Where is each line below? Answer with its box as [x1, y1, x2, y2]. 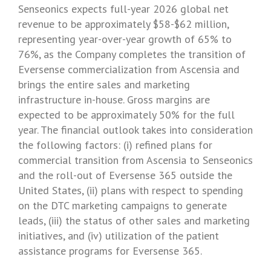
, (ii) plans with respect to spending [82, 183, 243, 197]
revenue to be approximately [18, 17, 153, 31]
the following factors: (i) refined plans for [18, 138, 212, 152]
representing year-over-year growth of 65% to [18, 32, 232, 46]
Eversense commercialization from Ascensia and [18, 62, 240, 76]
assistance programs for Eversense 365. [18, 244, 202, 258]
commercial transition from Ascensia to [18, 153, 203, 167]
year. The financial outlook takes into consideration [18, 123, 253, 137]
